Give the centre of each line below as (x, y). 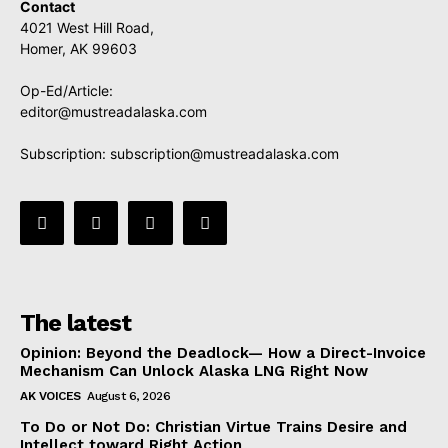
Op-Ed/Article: (66, 90)
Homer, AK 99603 (78, 48)
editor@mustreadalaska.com (113, 111)
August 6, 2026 (128, 396)
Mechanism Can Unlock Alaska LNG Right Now (194, 371)
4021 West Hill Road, (87, 27)
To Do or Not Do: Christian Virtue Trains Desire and (213, 427)
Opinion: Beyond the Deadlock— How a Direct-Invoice (223, 353)
